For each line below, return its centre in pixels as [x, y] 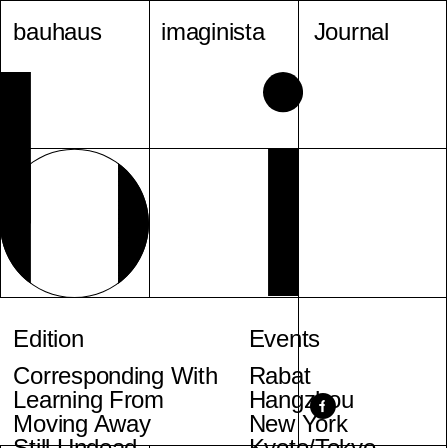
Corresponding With [115, 376]
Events [284, 338]
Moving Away [82, 424]
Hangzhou [301, 400]
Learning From [88, 400]
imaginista [213, 32]
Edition [48, 338]
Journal [351, 32]
